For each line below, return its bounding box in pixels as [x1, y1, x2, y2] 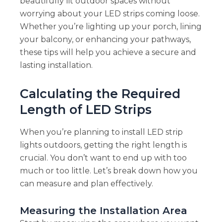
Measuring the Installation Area [19, 205, 187, 217]
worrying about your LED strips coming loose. [19, 8, 200, 18]
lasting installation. [19, 60, 93, 70]
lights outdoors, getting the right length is [19, 140, 187, 150]
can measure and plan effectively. [19, 179, 153, 189]
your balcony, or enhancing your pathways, [19, 34, 191, 44]
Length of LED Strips [19, 102, 152, 117]
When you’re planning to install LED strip [19, 127, 183, 137]
